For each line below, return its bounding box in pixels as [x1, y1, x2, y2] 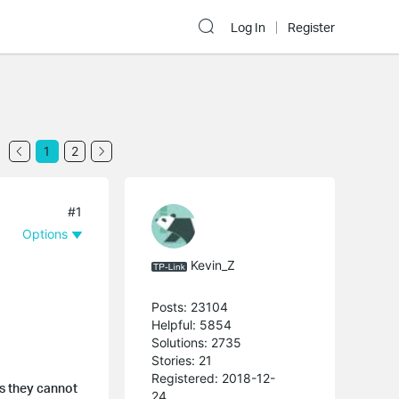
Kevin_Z [191, 257, 236, 273]
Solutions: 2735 [151, 334, 242, 350]
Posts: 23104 [151, 298, 229, 314]
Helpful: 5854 [151, 316, 232, 332]
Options [22, 226, 69, 241]
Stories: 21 [151, 352, 213, 368]
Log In [231, 20, 265, 36]
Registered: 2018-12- [151, 370, 276, 386]
